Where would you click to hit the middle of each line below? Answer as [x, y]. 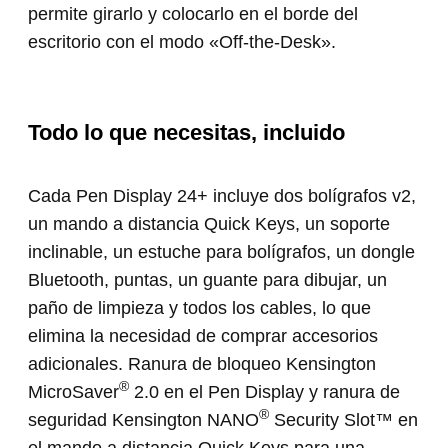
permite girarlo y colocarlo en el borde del [193, 13]
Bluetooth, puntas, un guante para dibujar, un [208, 279]
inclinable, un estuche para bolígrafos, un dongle [222, 251]
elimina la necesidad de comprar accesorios [203, 335]
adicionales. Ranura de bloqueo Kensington [202, 363]
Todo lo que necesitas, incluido [187, 132]
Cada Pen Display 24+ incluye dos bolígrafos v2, [222, 195]
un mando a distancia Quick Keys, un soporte [209, 223]
